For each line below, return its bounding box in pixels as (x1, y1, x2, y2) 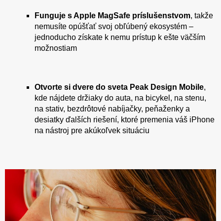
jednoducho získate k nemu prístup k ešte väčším (35, 33, 205, 41)
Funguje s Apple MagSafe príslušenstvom (35, 11, 190, 20)
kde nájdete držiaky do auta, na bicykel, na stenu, (35, 93, 206, 102)
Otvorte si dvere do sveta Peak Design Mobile (35, 82, 204, 91)
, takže (190, 11, 213, 20)
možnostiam (35, 43, 77, 52)
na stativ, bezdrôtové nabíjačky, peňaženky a (35, 104, 190, 113)
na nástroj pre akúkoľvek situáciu (35, 126, 149, 135)
